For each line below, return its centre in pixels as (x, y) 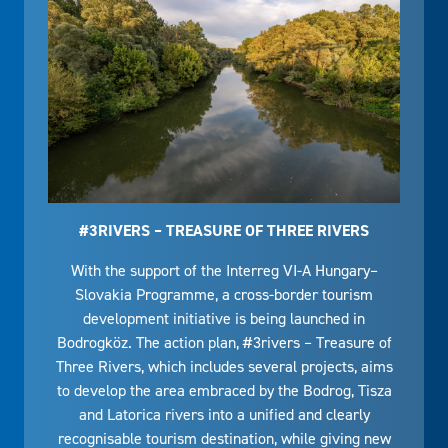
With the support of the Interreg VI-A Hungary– (224, 270)
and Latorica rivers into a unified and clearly (224, 414)
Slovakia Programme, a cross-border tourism (224, 294)
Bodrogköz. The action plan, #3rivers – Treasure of (224, 342)
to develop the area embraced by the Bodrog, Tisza (224, 390)
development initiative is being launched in (224, 318)
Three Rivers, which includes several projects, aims (224, 366)
